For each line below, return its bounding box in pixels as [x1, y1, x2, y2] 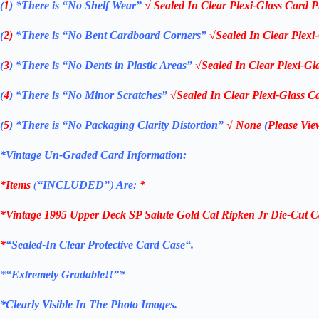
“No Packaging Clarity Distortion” [62, 119, 224, 132]
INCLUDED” [43, 179, 110, 192]
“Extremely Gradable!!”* [6, 268, 125, 281]
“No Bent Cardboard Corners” [62, 29, 209, 42]
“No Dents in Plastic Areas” [62, 59, 195, 72]
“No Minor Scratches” [62, 89, 170, 102]
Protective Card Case [88, 239, 185, 251]
